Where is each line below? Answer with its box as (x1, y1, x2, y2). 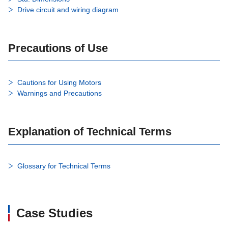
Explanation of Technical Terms (8, 125, 172, 138)
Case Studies (16, 206, 93, 220)
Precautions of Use (8, 42, 108, 55)
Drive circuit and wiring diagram (17, 6, 119, 14)
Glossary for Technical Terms (17, 162, 110, 170)
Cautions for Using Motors (17, 78, 101, 87)
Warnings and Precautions (17, 89, 102, 98)
